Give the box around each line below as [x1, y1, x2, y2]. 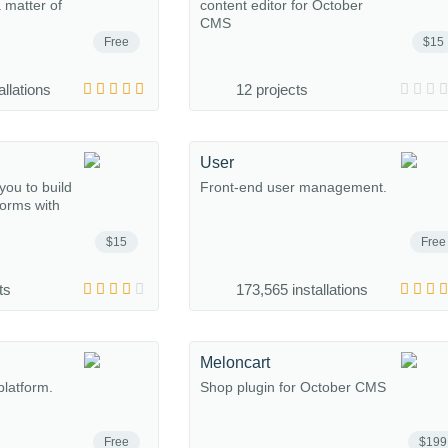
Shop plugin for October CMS [200, 379, 386, 395]
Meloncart [200, 354, 270, 371]
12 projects [236, 81, 308, 98]
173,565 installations [236, 281, 368, 298]
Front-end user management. [200, 179, 387, 195]
